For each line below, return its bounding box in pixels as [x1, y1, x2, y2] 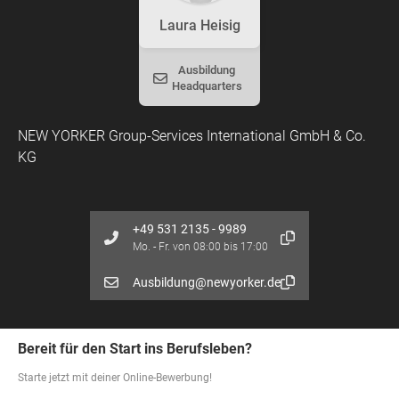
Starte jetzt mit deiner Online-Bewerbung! [18, 371, 212, 384]
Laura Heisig [159, 17, 240, 34]
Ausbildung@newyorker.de [133, 275, 281, 289]
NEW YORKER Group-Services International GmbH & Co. [18, 127, 366, 144]
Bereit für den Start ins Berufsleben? [18, 340, 252, 357]
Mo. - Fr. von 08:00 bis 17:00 [133, 240, 268, 253]
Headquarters [171, 79, 242, 93]
